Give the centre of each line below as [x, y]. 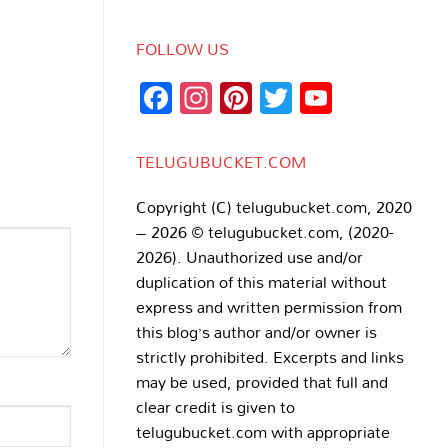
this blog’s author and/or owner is [256, 332]
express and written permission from [269, 307]
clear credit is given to [215, 407]
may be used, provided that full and [262, 382]
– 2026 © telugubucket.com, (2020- [265, 232]
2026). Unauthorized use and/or [249, 257]
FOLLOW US [182, 48]
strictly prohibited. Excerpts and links [270, 357]
